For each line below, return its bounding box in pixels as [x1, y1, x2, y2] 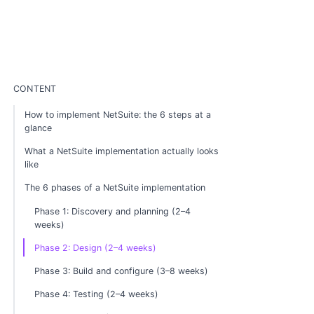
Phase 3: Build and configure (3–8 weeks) [34, 266, 209, 277]
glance [25, 122, 53, 133]
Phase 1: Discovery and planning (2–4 [34, 205, 191, 217]
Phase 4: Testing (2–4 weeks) [34, 289, 159, 300]
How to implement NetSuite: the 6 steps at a [25, 109, 212, 120]
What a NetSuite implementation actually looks [25, 146, 219, 157]
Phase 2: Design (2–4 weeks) [34, 242, 157, 253]
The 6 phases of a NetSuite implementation [25, 182, 206, 193]
